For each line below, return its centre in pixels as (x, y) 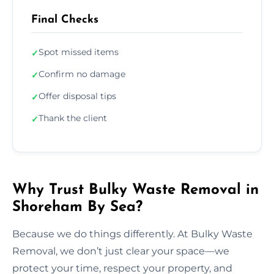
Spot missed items (79, 52)
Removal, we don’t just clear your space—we (121, 251)
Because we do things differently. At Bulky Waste (132, 234)
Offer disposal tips (77, 96)
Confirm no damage (82, 74)
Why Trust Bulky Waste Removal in (135, 190)
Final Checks (65, 20)
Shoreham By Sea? (77, 207)
